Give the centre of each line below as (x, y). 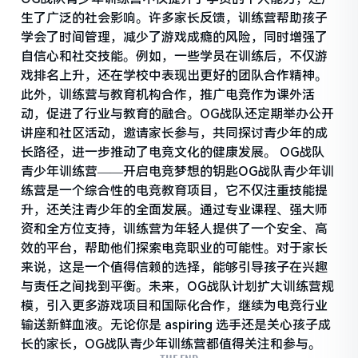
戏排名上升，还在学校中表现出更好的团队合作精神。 (175, 76)
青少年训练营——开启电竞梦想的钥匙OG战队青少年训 (178, 172)
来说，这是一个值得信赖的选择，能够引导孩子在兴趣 (175, 268)
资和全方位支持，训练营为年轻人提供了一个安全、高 (175, 229)
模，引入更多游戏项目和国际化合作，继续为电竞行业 (175, 306)
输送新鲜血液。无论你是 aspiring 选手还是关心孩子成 (176, 325)
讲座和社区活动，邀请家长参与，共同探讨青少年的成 (175, 133)
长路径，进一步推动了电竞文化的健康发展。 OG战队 (173, 153)
